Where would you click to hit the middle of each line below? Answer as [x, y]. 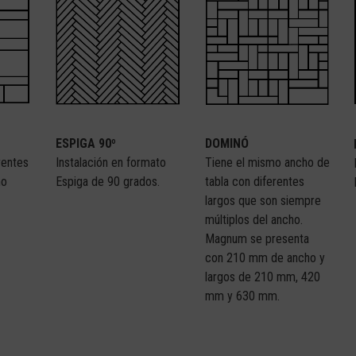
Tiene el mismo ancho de [267, 162]
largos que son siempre [263, 200]
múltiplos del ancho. [253, 219]
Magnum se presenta [257, 238]
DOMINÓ [226, 143]
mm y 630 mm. [242, 296]
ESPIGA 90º [85, 143]
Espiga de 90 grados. [107, 181]
